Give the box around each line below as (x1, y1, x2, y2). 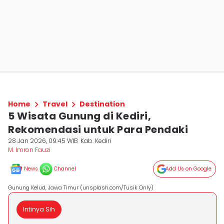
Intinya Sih (23, 205, 55, 213)
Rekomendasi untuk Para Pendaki (8, 122, 188, 136)
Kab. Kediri (80, 136, 111, 145)
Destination (79, 99, 125, 109)
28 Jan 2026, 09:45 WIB (8, 136, 78, 145)
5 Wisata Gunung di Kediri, (8, 109, 151, 123)
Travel (42, 99, 67, 109)
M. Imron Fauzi (8, 145, 50, 154)
